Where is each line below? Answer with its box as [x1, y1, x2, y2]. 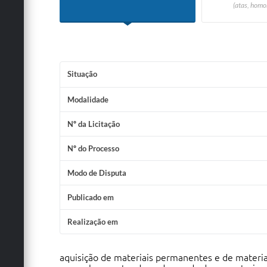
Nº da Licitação [67, 119, 120, 129]
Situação [67, 69, 97, 79]
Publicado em [67, 193, 114, 202]
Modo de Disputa [67, 168, 126, 178]
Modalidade [67, 95, 108, 104]
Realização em [67, 217, 118, 226]
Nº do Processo [67, 144, 119, 153]
